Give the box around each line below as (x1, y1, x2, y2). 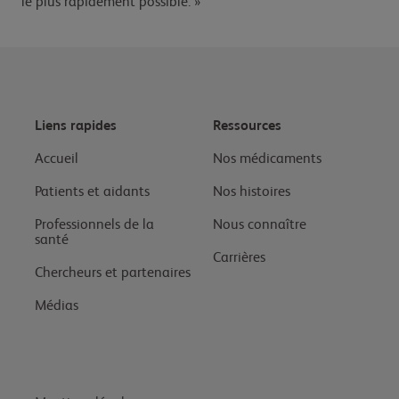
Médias (35, 299, 78, 314)
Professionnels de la (35, 218, 154, 233)
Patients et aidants (35, 185, 150, 200)
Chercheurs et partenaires (35, 266, 191, 281)
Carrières (213, 251, 265, 266)
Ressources (213, 119, 281, 134)
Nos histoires (213, 185, 290, 200)
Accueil (35, 152, 78, 167)
